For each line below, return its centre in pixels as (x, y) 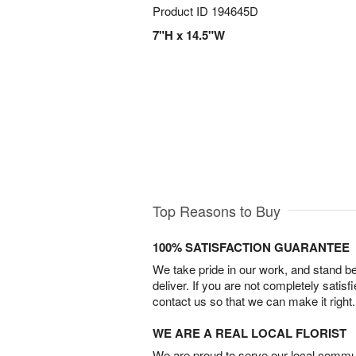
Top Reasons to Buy (217, 210)
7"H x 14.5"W (189, 35)
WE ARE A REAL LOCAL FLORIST (250, 333)
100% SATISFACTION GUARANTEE (251, 247)
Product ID (182, 11)
